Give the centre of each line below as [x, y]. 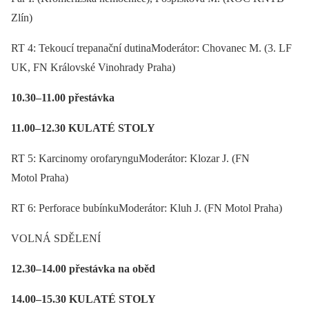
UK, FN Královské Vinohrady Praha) [93, 67]
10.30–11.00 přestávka [63, 97]
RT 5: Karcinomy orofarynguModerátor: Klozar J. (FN [130, 158]
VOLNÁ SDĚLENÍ [56, 238]
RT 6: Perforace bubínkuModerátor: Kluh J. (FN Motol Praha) [147, 208]
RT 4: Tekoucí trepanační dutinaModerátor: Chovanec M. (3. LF [151, 48]
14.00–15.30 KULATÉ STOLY [83, 299]
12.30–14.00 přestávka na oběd [83, 268]
